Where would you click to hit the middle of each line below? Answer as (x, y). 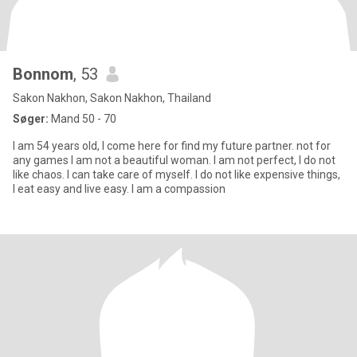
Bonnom (43, 74)
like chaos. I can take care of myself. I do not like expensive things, (177, 175)
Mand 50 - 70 (82, 119)
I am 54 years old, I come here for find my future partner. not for (25, 146)
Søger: (31, 119)
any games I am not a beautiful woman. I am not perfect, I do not (174, 160)
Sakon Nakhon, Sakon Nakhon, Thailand (112, 98)
